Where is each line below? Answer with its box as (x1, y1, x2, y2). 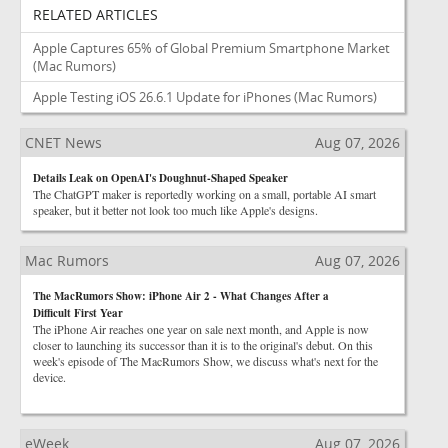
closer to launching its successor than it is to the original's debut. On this (33, 337, 373, 353)
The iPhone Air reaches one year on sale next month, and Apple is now (33, 321, 369, 337)
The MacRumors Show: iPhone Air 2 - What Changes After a (33, 288, 329, 304)
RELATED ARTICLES (33, 5, 158, 24)
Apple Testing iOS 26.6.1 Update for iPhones (33, 88, 291, 106)
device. (33, 369, 66, 385)
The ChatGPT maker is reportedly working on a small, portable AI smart (33, 186, 376, 202)
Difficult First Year (33, 305, 123, 321)
